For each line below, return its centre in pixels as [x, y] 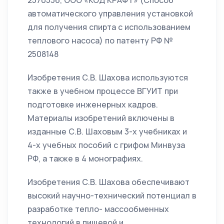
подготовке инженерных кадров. [93, 105]
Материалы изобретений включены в [101, 118]
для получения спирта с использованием [109, 27]
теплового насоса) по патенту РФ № [100, 41]
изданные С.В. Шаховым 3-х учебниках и [107, 132]
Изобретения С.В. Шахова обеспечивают [108, 182]
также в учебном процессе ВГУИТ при [103, 91]
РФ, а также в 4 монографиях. [85, 159]
